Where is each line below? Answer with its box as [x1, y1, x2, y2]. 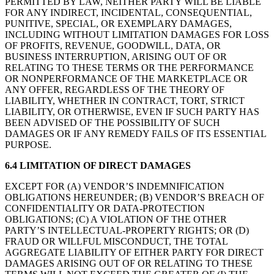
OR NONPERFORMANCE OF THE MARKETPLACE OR [5, 73, 248, 84]
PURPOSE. [5, 139, 51, 150]
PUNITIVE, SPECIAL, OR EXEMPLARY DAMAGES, [5, 18, 232, 29]
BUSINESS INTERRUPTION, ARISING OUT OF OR [5, 51, 227, 62]
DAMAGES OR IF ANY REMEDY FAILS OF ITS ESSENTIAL [5, 128, 266, 139]
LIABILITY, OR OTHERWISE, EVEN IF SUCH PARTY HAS [5, 106, 259, 117]
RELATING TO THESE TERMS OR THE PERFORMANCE [5, 62, 254, 73]
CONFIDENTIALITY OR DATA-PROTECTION [5, 203, 205, 214]
